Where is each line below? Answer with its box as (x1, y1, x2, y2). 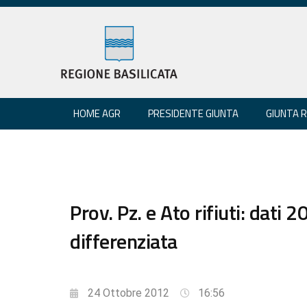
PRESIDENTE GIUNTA (148, 105, 238, 121)
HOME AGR (73, 105, 121, 121)
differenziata (70, 225, 177, 257)
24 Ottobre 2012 (88, 286, 169, 299)
